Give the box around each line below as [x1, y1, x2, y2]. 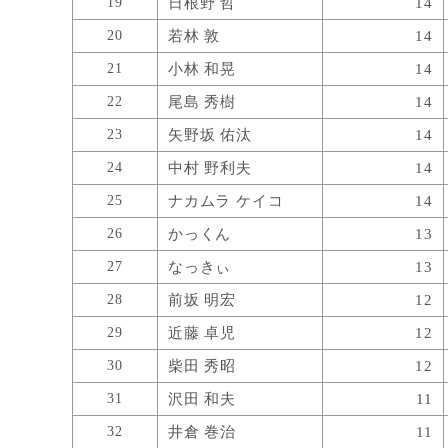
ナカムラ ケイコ [168, 192, 284, 209]
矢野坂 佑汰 [168, 126, 252, 143]
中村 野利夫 [168, 159, 252, 176]
